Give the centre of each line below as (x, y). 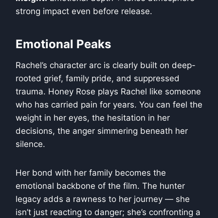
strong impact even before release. (84, 11)
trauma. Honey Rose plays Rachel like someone (108, 92)
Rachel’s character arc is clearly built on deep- (106, 65)
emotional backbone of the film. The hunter (100, 186)
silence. (30, 144)
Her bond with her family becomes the (91, 173)
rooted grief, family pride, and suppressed (98, 79)
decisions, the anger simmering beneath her (102, 131)
